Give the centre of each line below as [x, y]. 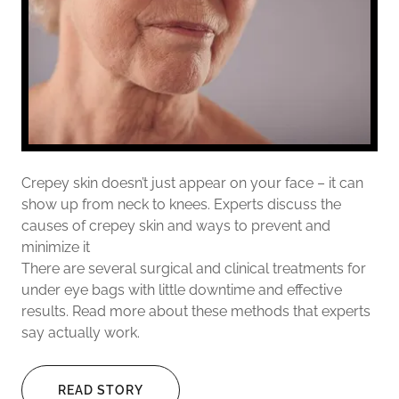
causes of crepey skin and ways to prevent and [176, 226]
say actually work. [81, 333]
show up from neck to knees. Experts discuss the [181, 205]
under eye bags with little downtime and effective [182, 290]
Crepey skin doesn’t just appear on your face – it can [192, 183]
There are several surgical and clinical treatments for [194, 269]
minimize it [59, 248]
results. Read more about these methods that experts [196, 312]
